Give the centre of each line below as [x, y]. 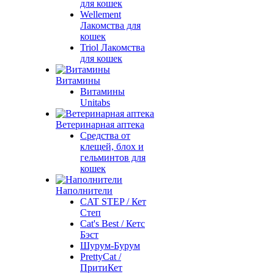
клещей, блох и [112, 146]
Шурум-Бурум [110, 246]
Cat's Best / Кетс [113, 224]
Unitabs [95, 102]
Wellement [101, 14]
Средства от [105, 135]
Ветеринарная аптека [100, 124]
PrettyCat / [101, 257]
